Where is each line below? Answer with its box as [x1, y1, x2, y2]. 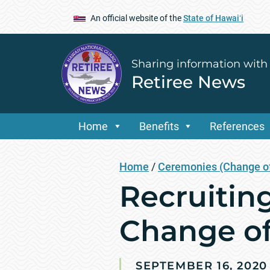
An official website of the [90, 13, 183, 23]
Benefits [139, 120, 179, 133]
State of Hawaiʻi [183, 13, 243, 23]
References [210, 120, 265, 133]
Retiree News [131, 71, 245, 92]
